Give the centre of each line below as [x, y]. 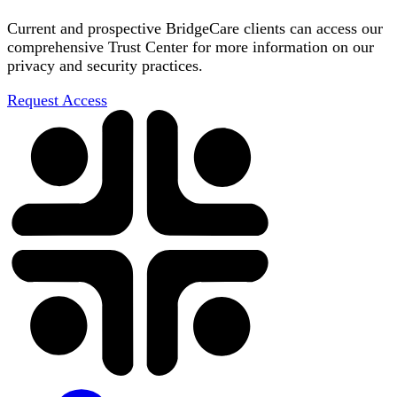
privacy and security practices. [105, 65]
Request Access [57, 100]
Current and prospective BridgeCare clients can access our [195, 28]
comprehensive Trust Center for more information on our [191, 47]
